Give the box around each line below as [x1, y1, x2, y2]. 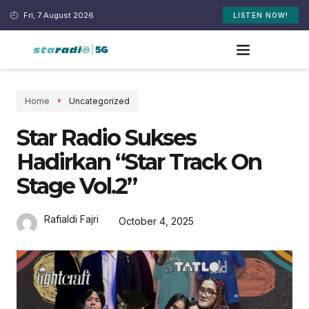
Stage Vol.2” [17, 172, 137, 199]
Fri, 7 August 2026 [23, 10, 94, 20]
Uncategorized [69, 95, 130, 106]
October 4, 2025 [119, 215, 194, 228]
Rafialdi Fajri [44, 212, 99, 225]
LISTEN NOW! [232, 11, 288, 19]
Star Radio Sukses [17, 123, 196, 151]
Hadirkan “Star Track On [17, 148, 261, 175]
